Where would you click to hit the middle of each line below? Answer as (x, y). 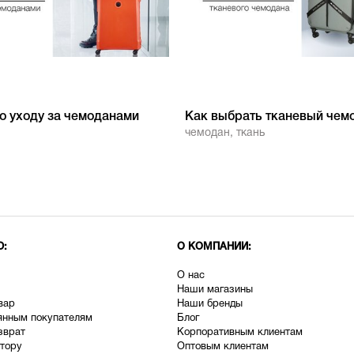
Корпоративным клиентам (240, 333)
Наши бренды (210, 304)
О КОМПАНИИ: (214, 247)
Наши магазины (215, 290)
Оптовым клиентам (223, 347)
